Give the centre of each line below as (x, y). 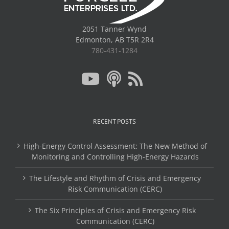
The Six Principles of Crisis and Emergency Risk (115, 210)
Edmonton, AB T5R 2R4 (114, 39)
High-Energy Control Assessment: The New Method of (115, 146)
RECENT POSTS (114, 121)
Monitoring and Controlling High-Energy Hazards (115, 156)
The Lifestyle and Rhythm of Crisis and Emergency (115, 178)
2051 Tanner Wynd (114, 29)
